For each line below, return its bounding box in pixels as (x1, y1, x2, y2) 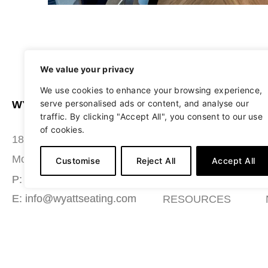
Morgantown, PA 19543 (12, 153, 123, 165)
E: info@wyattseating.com (12, 192, 136, 205)
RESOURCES (162, 193, 231, 205)
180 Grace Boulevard (12, 133, 114, 145)
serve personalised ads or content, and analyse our (40, 98, 249, 108)
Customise (56, 156, 100, 166)
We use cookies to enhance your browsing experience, (40, 85, 263, 95)
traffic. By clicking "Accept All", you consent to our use (40, 111, 263, 121)
